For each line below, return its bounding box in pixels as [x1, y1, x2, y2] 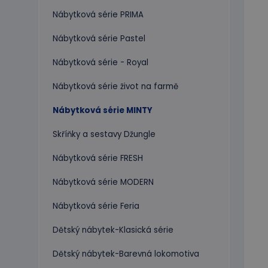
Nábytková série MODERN [53, 176, 154, 188]
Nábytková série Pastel [53, 32, 145, 44]
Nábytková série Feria [53, 200, 139, 212]
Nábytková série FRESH [53, 152, 143, 164]
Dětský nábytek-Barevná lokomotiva [53, 248, 199, 260]
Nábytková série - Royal [53, 56, 148, 68]
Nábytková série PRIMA [53, 8, 144, 20]
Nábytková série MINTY [53, 104, 153, 116]
